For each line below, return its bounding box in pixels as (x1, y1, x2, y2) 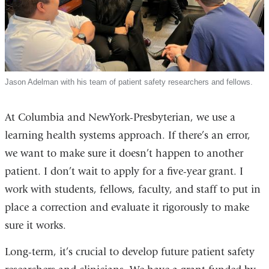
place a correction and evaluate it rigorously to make (4, 201, 249, 214)
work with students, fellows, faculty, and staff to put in (4, 183, 261, 196)
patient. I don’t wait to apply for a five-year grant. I (4, 165, 243, 178)
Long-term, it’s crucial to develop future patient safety (4, 245, 255, 258)
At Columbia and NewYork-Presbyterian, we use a (4, 111, 235, 124)
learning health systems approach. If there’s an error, (4, 129, 250, 142)
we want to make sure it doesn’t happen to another (4, 147, 243, 160)
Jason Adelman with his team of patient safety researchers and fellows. (4, 77, 253, 87)
